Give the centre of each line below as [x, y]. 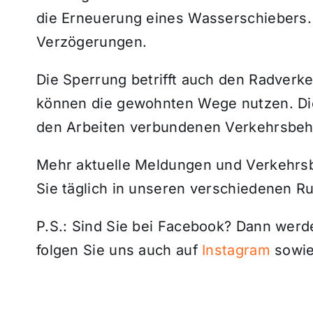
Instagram [236, 250]
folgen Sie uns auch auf [119, 250]
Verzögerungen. [92, 42]
